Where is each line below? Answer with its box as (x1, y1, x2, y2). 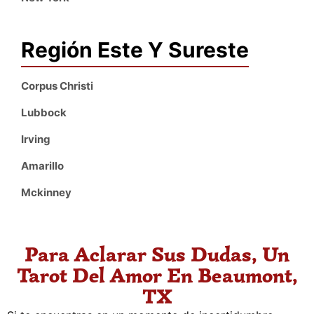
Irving (21, 132, 50, 146)
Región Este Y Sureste (21, 37, 249, 63)
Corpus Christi (21, 79, 93, 93)
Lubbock (21, 106, 67, 120)
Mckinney (21, 186, 71, 200)
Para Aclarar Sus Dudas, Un (25, 240, 289, 268)
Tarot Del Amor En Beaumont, (16, 261, 298, 289)
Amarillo (21, 159, 64, 173)
